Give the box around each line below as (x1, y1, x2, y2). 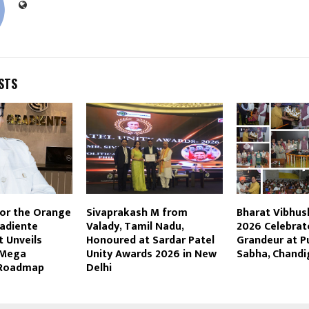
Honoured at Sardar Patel (86, 230, 215, 250)
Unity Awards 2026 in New (86, 244, 217, 263)
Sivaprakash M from (86, 203, 188, 222)
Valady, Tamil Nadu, (86, 217, 183, 236)
